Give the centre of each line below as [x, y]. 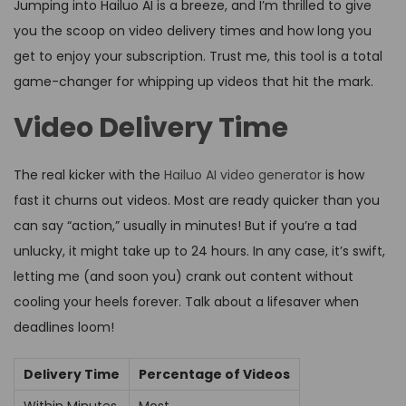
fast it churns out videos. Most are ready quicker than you [197, 201]
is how [343, 175]
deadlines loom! [64, 328]
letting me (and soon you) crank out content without [184, 277]
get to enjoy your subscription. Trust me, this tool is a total [198, 57]
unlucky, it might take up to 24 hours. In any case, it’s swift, [199, 251]
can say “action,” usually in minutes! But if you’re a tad [185, 226]
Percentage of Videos [214, 375]
